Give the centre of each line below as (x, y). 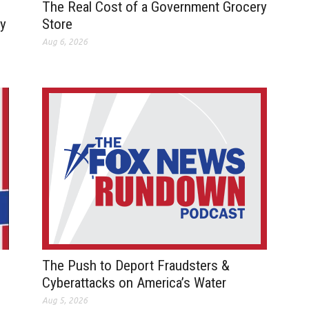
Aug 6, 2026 (64, 42)
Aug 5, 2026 (64, 301)
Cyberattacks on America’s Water (134, 283)
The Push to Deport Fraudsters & (136, 266)
